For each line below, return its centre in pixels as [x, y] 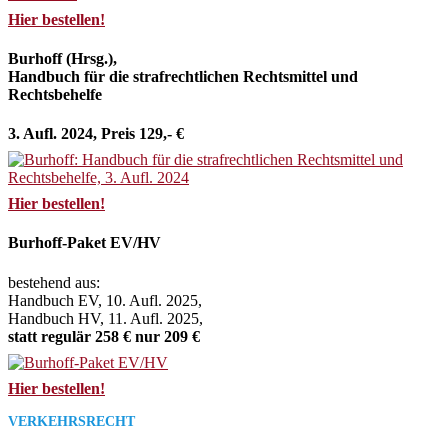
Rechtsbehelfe [55, 94]
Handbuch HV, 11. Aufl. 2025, [105, 318]
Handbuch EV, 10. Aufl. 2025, [105, 300]
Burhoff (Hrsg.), [62, 58]
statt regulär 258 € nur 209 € [104, 336]
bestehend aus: [54, 282]
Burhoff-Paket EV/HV [84, 243]
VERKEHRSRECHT [71, 421]
